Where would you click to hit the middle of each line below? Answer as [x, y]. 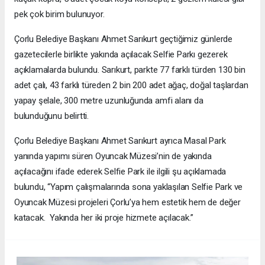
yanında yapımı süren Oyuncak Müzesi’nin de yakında [113, 156]
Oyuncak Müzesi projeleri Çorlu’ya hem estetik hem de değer [127, 203]
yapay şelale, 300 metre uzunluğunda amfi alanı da [109, 101]
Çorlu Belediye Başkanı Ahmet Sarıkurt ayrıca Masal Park [120, 141]
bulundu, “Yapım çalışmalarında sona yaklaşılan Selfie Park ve [129, 187]
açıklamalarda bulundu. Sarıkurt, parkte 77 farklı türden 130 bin [130, 70]
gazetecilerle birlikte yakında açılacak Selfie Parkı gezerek [121, 55]
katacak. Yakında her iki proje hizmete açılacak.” [104, 218]
